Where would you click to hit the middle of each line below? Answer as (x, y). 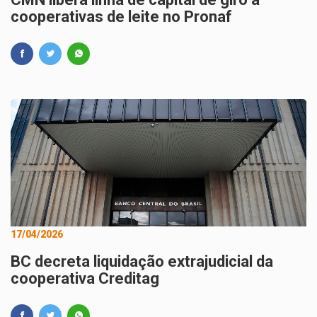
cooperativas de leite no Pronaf (121, 17)
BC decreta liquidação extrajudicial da (142, 261)
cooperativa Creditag (85, 278)
